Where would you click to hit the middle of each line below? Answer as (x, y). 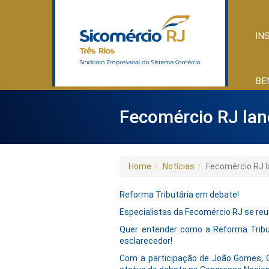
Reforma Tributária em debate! (180, 195)
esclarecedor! (146, 241)
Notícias (179, 166)
